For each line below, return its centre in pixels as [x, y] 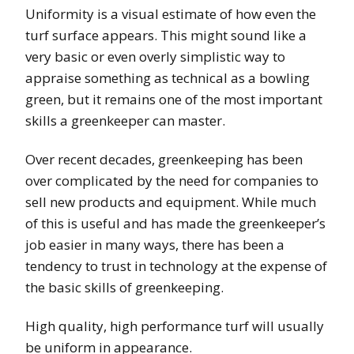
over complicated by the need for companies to [172, 180]
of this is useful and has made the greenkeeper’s [175, 223]
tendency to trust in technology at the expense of [176, 265]
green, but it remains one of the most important [174, 99]
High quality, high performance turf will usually [175, 326]
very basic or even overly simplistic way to [155, 56]
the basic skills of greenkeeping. [124, 287]
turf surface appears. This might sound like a [166, 35]
